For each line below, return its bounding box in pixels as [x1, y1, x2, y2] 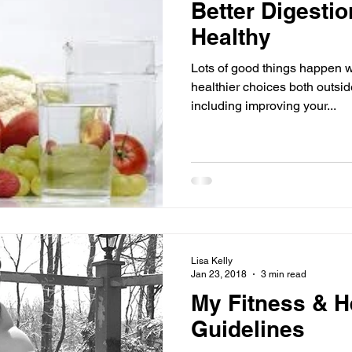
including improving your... [191, 97, 336, 113]
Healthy [191, 23, 271, 49]
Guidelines [191, 316, 305, 342]
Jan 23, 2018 [191, 268, 247, 280]
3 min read [261, 268, 306, 280]
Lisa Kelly [191, 255, 233, 266]
